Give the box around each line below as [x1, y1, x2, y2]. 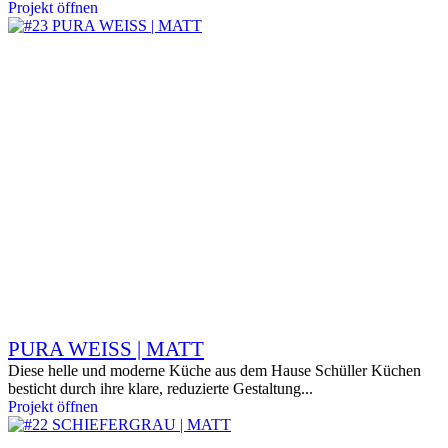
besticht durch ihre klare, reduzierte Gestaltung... [8, 380, 313, 397]
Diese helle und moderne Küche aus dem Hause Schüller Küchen [8, 362, 421, 379]
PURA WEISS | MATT [8, 337, 204, 361]
